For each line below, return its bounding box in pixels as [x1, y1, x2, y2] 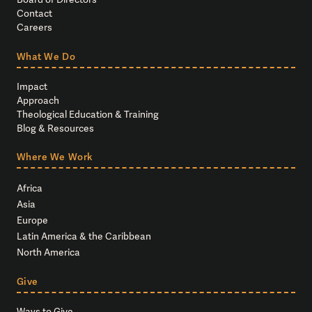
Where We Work [16, 150, 93, 164]
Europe [16, 213, 48, 226]
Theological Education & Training [16, 107, 159, 120]
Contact [16, 7, 52, 20]
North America [16, 245, 80, 258]
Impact [16, 79, 47, 93]
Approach [16, 93, 59, 107]
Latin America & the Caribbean [16, 229, 151, 242]
